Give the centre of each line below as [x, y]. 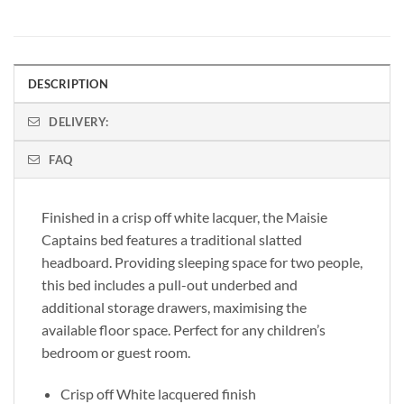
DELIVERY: [79, 121]
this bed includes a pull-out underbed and [170, 284]
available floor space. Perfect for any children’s [184, 329]
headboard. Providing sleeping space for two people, [202, 262]
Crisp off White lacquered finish [158, 393]
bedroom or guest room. [116, 352]
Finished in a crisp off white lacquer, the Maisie [184, 216]
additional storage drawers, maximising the [174, 307]
